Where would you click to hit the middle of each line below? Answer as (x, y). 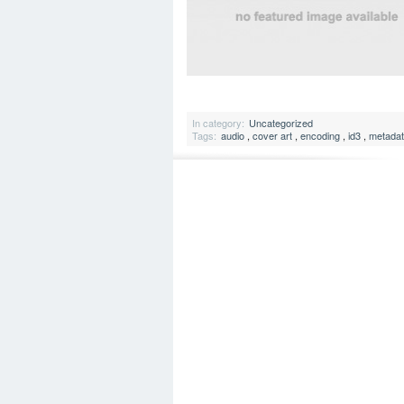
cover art (272, 135)
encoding (320, 135)
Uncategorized (281, 123)
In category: (218, 123)
